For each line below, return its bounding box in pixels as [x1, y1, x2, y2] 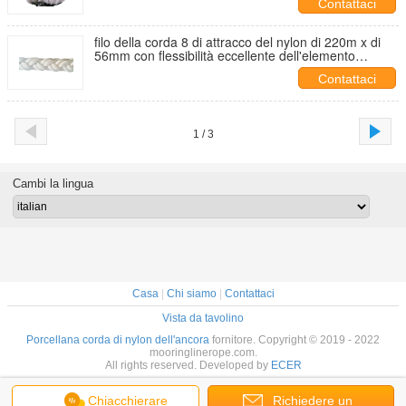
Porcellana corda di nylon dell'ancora [26, 333, 209, 346]
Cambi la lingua [12, 177, 93, 190]
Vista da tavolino [162, 312, 244, 324]
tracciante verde [94, 60, 187, 78]
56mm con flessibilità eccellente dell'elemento [94, 46, 355, 64]
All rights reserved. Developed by [104, 359, 271, 372]
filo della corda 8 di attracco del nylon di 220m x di [94, 33, 381, 51]
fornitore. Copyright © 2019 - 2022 [209, 333, 380, 346]
